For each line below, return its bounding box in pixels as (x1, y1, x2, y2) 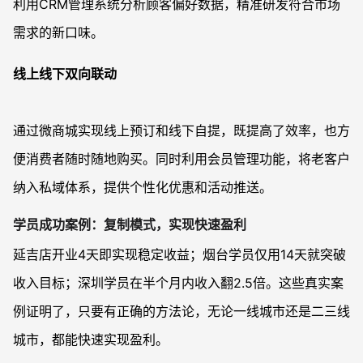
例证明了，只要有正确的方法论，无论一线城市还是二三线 (13, 303, 350, 319)
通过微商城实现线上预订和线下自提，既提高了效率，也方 (13, 122, 350, 139)
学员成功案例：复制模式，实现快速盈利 (13, 216, 246, 233)
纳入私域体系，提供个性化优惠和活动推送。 (13, 179, 272, 195)
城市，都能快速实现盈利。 (13, 331, 169, 348)
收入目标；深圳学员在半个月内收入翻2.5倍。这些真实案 (13, 275, 344, 291)
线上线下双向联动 (13, 66, 117, 82)
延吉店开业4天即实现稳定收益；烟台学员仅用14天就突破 (13, 246, 346, 263)
